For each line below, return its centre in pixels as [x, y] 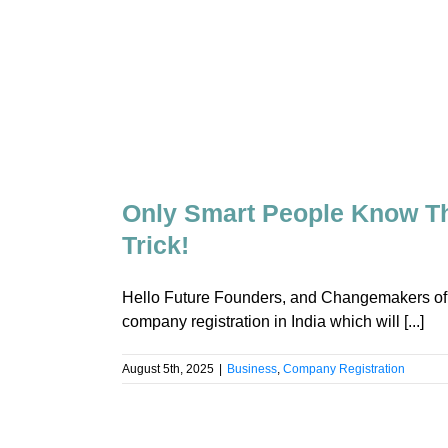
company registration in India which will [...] [273, 322]
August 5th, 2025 [168, 369]
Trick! [155, 245]
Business [252, 369]
